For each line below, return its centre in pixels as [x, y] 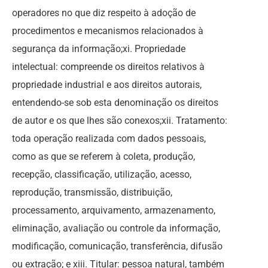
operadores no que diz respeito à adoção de [104, 13]
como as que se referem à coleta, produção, [103, 156]
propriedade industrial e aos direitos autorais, [107, 85]
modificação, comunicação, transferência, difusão [117, 246]
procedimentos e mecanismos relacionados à [108, 31]
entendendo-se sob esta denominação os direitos [115, 103]
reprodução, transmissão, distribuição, [92, 192]
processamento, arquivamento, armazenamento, [114, 210]
